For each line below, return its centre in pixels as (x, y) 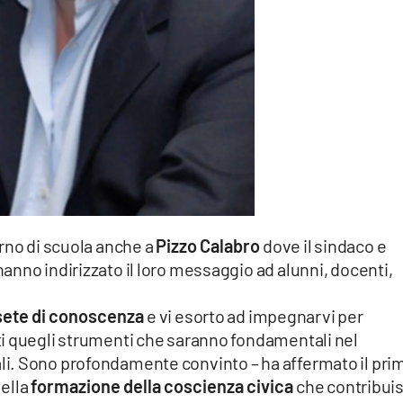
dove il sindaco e (323, 245)
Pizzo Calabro (208, 245)
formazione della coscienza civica (164, 385)
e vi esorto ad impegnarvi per (254, 315)
